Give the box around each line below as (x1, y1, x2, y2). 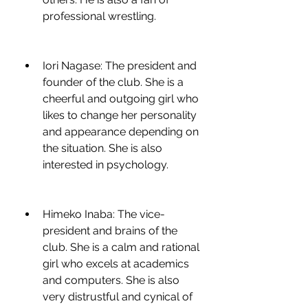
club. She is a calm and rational (43, 241, 199, 254)
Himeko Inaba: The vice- (43, 208, 165, 221)
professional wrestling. (43, 10, 156, 23)
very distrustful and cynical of (43, 290, 192, 303)
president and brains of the (43, 224, 177, 237)
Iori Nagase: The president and (43, 59, 197, 72)
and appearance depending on (43, 125, 199, 138)
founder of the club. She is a (43, 76, 184, 89)
